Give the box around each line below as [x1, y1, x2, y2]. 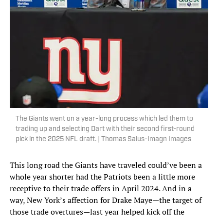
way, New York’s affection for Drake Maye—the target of [10, 195, 201, 206]
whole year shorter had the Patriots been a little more [10, 171, 195, 182]
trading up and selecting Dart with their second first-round [16, 126, 195, 133]
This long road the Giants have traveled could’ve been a [10, 160, 202, 171]
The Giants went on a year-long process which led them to [16, 115, 193, 123]
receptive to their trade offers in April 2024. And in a [10, 183, 192, 194]
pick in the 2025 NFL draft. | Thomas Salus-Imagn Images [16, 136, 191, 144]
